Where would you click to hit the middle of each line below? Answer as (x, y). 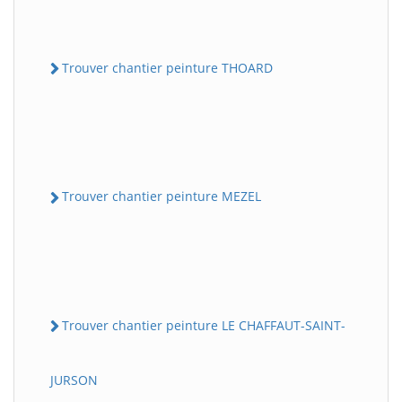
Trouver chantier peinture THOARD (167, 68)
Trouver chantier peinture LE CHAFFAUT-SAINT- (204, 325)
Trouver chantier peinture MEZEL (162, 197)
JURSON (74, 380)
